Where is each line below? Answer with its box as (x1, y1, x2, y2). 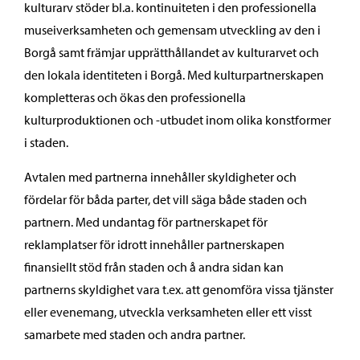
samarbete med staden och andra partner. (24, 326, 245, 342)
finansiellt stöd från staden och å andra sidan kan (24, 259, 284, 275)
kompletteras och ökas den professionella (24, 89, 246, 105)
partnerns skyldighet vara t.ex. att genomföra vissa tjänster (24, 281, 333, 297)
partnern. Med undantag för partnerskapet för (24, 214, 268, 230)
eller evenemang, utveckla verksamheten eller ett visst (24, 304, 312, 320)
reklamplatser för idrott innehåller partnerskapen (24, 236, 284, 252)
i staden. (24, 134, 68, 150)
